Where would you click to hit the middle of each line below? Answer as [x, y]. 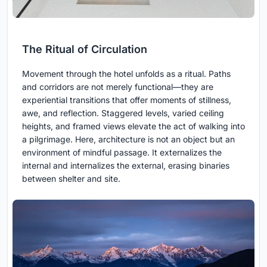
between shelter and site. [71, 179]
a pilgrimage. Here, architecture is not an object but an [128, 139]
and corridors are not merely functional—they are [118, 87]
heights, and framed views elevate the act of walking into [133, 126]
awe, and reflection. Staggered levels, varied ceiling [123, 113]
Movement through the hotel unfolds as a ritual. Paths [126, 74]
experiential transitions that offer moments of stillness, [127, 100]
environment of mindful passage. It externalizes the [122, 153]
